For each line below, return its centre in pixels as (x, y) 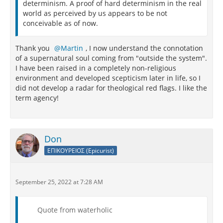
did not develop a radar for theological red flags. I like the (111, 88)
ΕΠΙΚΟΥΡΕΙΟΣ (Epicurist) (81, 150)
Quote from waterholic (75, 210)
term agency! (37, 98)
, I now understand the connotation (144, 48)
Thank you (34, 48)
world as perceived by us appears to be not (95, 13)
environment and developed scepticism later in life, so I (108, 78)
